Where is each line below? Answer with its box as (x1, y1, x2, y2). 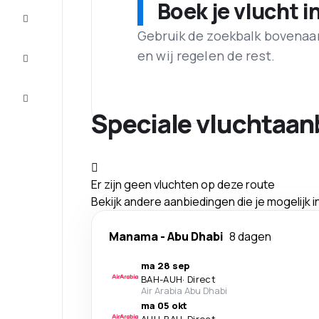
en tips (34, 59, 66, 72)
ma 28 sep (141, 259, 189, 273)
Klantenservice (28, 93, 97, 106)
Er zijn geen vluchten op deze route (91, 177, 275, 193)
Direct (187, 273, 216, 286)
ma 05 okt (141, 299, 187, 313)
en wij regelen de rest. (137, 46, 275, 64)
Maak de (31, 2, 69, 15)
